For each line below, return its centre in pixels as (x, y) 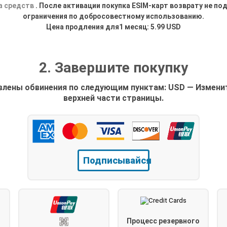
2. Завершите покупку (113, 67)
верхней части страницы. (113, 98)
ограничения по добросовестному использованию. (113, 16)
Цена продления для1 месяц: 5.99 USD (113, 27)
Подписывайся (117, 160)
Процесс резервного (163, 221)
